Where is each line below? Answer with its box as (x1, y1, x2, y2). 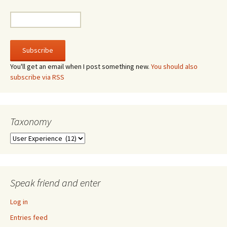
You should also (151, 62, 198, 71)
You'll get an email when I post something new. (10, 62, 151, 71)
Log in (10, 197, 28, 207)
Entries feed (10, 213, 48, 222)
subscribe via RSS (10, 72, 64, 82)
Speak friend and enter (10, 176, 100, 190)
